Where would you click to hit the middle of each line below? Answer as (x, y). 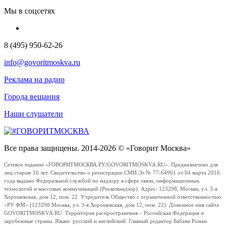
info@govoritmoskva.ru (42, 62)
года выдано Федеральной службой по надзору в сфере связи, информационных (102, 181)
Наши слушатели (34, 114)
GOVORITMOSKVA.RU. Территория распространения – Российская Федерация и (104, 213)
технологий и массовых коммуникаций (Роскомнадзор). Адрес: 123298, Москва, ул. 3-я (111, 189)
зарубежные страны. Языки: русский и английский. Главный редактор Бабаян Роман (105, 221)
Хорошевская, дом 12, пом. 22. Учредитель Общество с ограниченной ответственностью (112, 197)
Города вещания (32, 96)
